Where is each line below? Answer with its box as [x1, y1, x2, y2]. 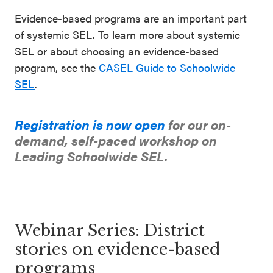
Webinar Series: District [15, 221, 205, 240]
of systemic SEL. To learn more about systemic [15, 27, 240, 42]
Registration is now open [15, 115, 165, 133]
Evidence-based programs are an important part [15, 10, 247, 26]
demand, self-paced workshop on [15, 130, 217, 149]
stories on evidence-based [15, 239, 220, 259]
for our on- [165, 115, 231, 133]
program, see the [15, 60, 99, 75]
